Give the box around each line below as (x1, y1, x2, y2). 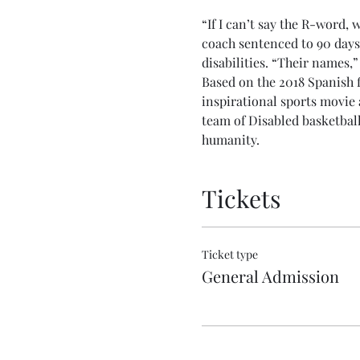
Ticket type (201, 246, 258, 262)
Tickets (201, 182, 280, 215)
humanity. (201, 130, 260, 148)
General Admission (201, 264, 339, 287)
